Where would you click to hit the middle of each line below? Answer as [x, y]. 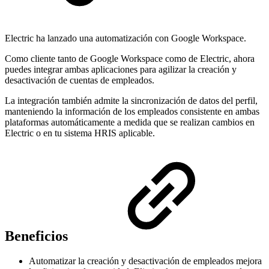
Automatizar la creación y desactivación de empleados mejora [145, 261]
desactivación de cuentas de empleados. [80, 80]
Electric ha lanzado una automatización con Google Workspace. [125, 38]
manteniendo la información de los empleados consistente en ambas [132, 111]
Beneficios [38, 236]
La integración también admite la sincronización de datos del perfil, [131, 100]
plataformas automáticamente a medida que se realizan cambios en [130, 122]
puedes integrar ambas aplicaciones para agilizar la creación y [121, 69]
